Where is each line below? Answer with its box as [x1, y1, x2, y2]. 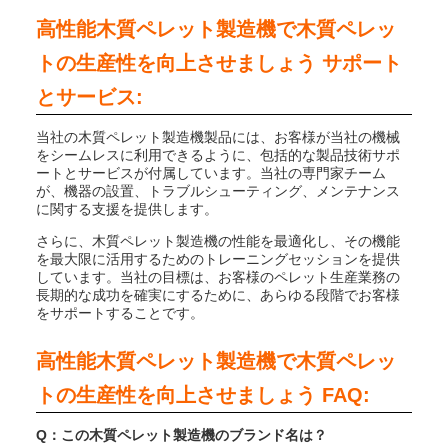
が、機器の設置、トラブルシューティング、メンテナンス [36, 183, 400, 199]
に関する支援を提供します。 [36, 201, 218, 217]
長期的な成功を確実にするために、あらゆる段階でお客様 [36, 287, 400, 303]
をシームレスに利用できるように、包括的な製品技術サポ [36, 147, 400, 163]
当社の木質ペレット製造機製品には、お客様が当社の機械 [36, 129, 400, 145]
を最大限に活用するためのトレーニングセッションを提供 [36, 251, 400, 267]
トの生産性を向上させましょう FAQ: [36, 384, 370, 406]
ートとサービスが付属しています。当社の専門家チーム [36, 165, 386, 181]
